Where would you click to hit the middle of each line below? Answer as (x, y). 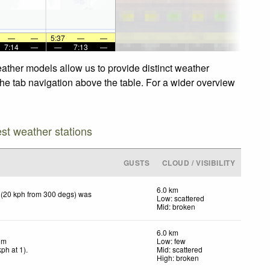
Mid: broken (176, 206)
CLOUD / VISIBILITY (199, 162)
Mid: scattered (180, 249)
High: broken (178, 257)
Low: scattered (181, 198)
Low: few (171, 240)
